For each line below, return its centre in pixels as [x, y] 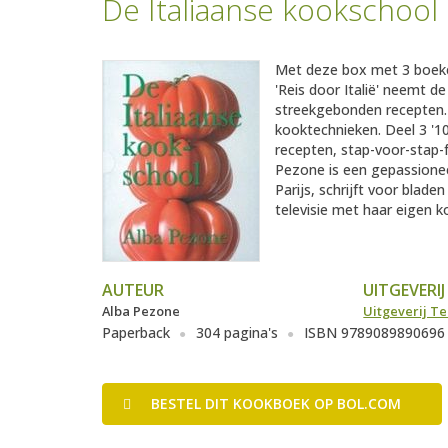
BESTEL [178, 404]
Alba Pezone [141, 311]
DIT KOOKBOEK [259, 404]
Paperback [136, 333]
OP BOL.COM [357, 404]
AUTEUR [133, 290]
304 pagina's [237, 333]
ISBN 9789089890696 [374, 333]
